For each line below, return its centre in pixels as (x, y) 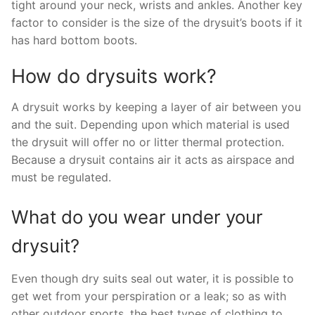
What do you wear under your (137, 217)
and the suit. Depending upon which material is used (150, 125)
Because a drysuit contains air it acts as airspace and (153, 160)
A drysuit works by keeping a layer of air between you (156, 107)
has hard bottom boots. (74, 40)
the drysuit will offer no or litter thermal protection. (148, 142)
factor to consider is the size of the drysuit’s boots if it (157, 22)
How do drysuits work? (114, 77)
